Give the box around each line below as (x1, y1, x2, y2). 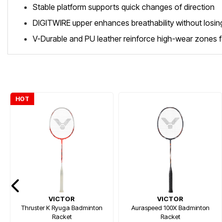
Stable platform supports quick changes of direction (33, 2, 215, 12)
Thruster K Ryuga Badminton (21, 204, 103, 212)
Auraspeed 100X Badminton (131, 204, 210, 212)
